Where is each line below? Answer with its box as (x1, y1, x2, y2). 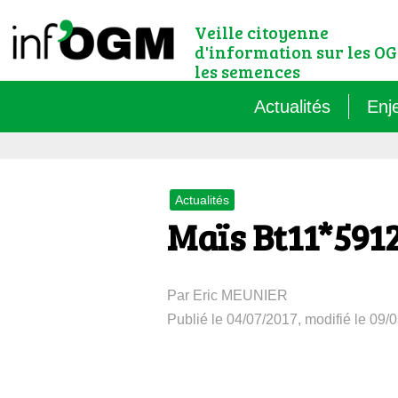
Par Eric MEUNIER (167, 288, 289, 303)
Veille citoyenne (195, 21, 329, 44)
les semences (195, 60, 300, 83)
